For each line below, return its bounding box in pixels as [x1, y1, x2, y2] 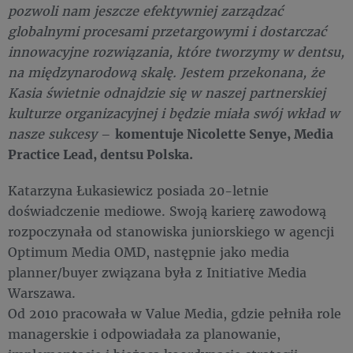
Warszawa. [8, 284, 80, 301]
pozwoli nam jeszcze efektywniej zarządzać [8, 2, 283, 19]
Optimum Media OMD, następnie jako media [8, 243, 289, 260]
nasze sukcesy [8, 125, 101, 142]
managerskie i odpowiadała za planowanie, [8, 325, 281, 342]
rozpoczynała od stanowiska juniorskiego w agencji [8, 223, 334, 240]
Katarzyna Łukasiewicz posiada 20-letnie [8, 182, 269, 199]
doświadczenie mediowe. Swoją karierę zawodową [8, 203, 326, 219]
